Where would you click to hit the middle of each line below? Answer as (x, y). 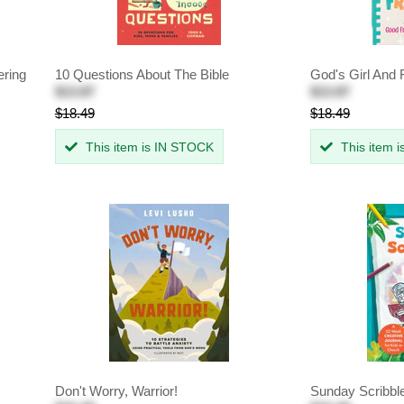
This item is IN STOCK (147, 147)
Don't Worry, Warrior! (116, 391)
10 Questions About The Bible (142, 74)
